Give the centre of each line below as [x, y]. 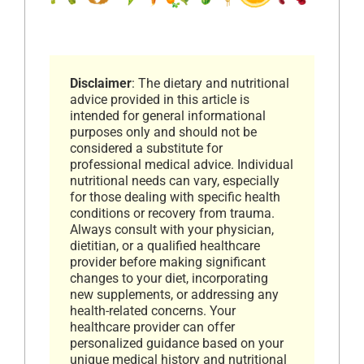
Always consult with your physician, [172, 230]
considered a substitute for [146, 149]
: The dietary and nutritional [210, 84]
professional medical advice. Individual [182, 165]
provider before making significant [168, 262]
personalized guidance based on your [177, 344]
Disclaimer [101, 84]
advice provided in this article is [160, 100]
